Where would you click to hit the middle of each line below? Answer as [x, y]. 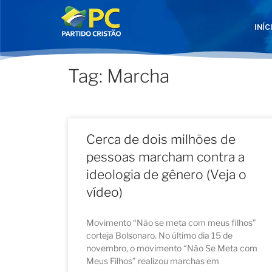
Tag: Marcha [119, 76]
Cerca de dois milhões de [161, 139]
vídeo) [104, 192]
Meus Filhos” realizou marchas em [153, 261]
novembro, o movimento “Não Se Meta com [172, 248]
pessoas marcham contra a [165, 157]
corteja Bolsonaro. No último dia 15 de [159, 235]
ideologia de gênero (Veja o [166, 175]
